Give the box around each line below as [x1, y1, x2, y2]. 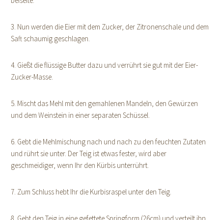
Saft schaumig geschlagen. [11, 33, 90, 43]
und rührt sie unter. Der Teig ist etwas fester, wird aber [11, 148, 167, 158]
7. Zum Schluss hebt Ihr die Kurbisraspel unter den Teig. [11, 187, 172, 196]
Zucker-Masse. [11, 72, 54, 82]
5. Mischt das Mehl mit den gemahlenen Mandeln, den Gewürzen [11, 98, 198, 108]
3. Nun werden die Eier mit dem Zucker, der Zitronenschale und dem [11, 22, 209, 31]
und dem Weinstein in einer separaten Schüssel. [11, 110, 150, 120]
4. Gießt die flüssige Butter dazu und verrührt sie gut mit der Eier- [11, 60, 198, 70]
